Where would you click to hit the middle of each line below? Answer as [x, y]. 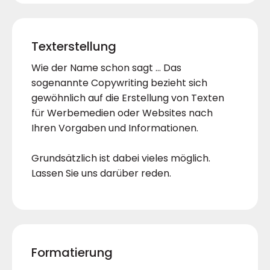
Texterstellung [74, 47]
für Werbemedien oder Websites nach [122, 113]
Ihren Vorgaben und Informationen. [115, 128]
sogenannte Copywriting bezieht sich [119, 83]
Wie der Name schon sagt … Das [106, 68]
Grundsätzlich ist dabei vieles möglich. [121, 159]
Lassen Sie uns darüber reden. [101, 174]
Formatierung [72, 253]
